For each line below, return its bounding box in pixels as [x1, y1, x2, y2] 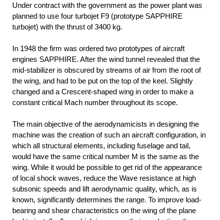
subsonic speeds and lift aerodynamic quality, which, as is [12, 185, 197, 193]
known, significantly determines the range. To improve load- [12, 195, 201, 204]
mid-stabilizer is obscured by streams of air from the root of [12, 66, 201, 75]
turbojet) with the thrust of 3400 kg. [12, 23, 122, 31]
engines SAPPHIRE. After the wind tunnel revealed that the [12, 55, 200, 64]
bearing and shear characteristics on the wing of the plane [12, 206, 196, 215]
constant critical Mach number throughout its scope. [12, 98, 178, 107]
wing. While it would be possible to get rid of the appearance [12, 163, 202, 172]
